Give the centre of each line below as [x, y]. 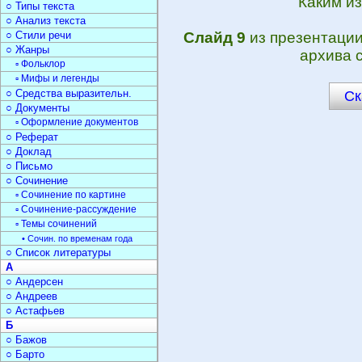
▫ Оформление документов [77, 122]
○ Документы [38, 108]
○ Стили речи [38, 35]
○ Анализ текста [46, 21]
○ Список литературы [58, 253]
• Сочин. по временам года [77, 238]
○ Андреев [32, 296]
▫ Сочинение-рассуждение [76, 209]
